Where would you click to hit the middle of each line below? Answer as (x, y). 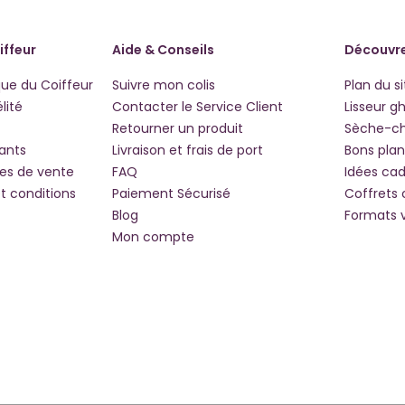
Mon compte (153, 237)
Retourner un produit (177, 129)
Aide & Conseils (163, 50)
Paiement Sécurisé (171, 194)
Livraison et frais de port (187, 151)
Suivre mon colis (163, 85)
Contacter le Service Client (197, 107)
